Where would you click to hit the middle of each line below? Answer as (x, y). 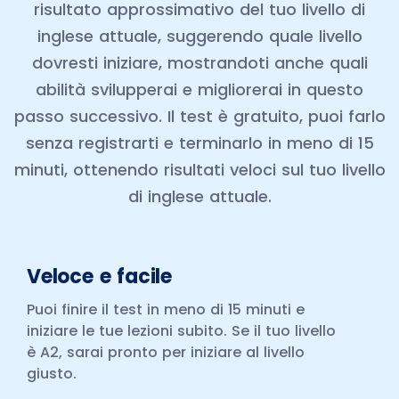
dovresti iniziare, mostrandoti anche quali (199, 63)
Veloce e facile (99, 277)
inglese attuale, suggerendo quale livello (199, 36)
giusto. (52, 374)
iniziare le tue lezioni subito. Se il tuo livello (181, 331)
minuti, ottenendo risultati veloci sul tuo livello (199, 170)
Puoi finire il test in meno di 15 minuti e (166, 309)
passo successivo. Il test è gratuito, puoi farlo (199, 116)
